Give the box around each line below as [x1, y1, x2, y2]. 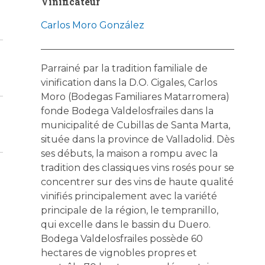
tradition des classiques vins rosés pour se [40, 161, 234, 173]
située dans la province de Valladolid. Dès [40, 133, 234, 145]
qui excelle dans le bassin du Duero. [40, 218, 211, 230]
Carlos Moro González [40, 19, 144, 31]
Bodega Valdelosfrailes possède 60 [40, 232, 203, 244]
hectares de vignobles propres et [40, 247, 197, 258]
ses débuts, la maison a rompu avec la [40, 147, 218, 159]
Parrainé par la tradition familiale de [40, 62, 208, 74]
